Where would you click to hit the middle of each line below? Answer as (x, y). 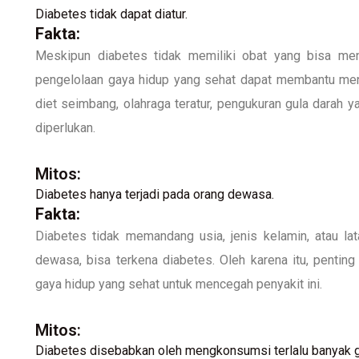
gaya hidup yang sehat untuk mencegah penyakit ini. (179, 284)
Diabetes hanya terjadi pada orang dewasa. (155, 194)
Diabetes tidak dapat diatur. (111, 14)
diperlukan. (65, 127)
